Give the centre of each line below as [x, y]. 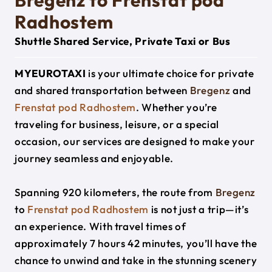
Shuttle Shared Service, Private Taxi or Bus [123, 41]
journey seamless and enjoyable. [94, 158]
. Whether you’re [177, 107]
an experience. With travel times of [100, 226]
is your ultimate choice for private [170, 73]
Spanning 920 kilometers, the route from [115, 192]
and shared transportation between [102, 90]
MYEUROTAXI [50, 73]
